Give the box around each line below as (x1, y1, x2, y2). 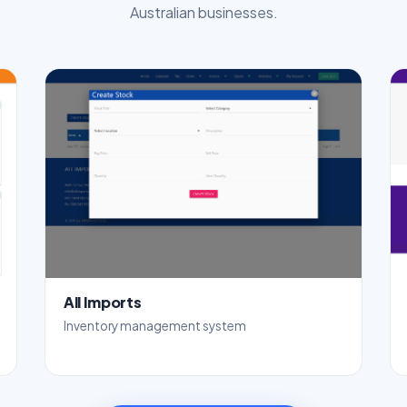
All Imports (64, 293, 142, 313)
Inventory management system (64, 317, 246, 333)
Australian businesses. (129, 2, 278, 22)
